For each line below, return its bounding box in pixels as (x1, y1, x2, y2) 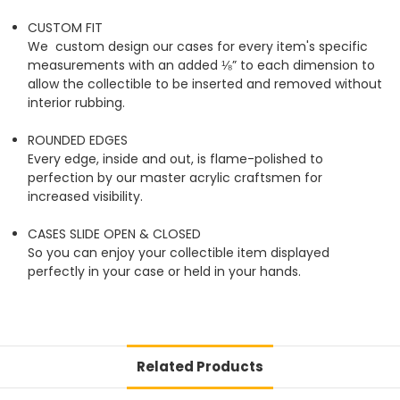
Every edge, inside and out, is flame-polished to (28, 150, 324, 169)
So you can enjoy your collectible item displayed (28, 244, 330, 262)
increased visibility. (28, 187, 151, 206)
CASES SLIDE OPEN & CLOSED (28, 225, 202, 244)
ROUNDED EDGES (28, 131, 129, 150)
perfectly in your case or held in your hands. (28, 262, 302, 281)
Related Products (137, 357, 263, 377)
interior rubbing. (28, 94, 126, 112)
